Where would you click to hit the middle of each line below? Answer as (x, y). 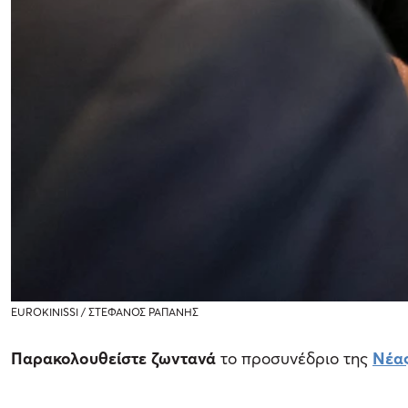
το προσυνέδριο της (294, 358)
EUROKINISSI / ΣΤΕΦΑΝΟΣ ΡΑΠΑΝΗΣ (105, 311)
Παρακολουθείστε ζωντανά (113, 358)
